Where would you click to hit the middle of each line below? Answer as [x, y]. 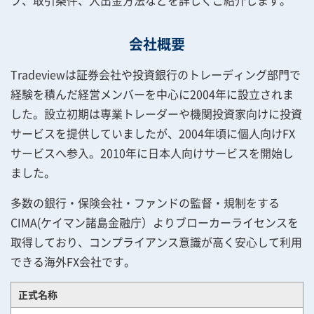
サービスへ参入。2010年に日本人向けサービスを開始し [152, 153]
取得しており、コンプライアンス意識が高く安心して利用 [156, 242]
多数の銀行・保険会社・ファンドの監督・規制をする [145, 203]
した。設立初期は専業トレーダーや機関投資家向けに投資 [156, 114]
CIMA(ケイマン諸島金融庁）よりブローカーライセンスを [155, 222]
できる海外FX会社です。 [73, 261]
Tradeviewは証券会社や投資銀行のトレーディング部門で [156, 74]
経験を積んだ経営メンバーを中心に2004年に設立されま [152, 94]
